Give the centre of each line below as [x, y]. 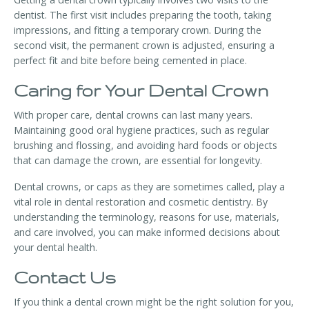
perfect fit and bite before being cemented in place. [130, 61]
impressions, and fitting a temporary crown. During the [138, 30]
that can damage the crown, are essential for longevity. [138, 161]
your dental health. [56, 248]
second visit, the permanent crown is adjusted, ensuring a [144, 46]
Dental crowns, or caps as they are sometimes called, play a [149, 187]
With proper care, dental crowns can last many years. [133, 115]
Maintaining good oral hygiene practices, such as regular [141, 130]
